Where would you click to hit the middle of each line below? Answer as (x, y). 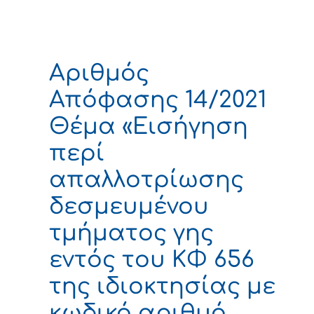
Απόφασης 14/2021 (158, 100)
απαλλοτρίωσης (146, 179)
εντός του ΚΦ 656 (152, 259)
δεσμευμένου (129, 206)
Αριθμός (99, 73)
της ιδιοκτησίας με (162, 286)
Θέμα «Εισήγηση (149, 126)
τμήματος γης (131, 233)
